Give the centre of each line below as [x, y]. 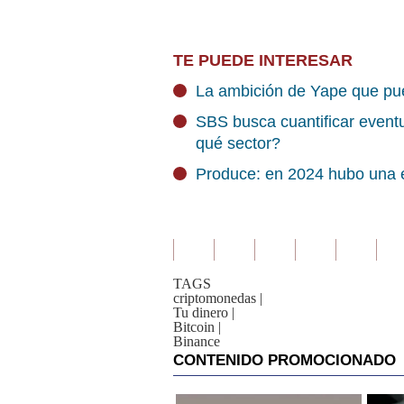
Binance [197, 341]
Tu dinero [201, 312]
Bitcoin [194, 327]
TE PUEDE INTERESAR [263, 60]
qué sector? [238, 143]
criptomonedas [215, 298]
